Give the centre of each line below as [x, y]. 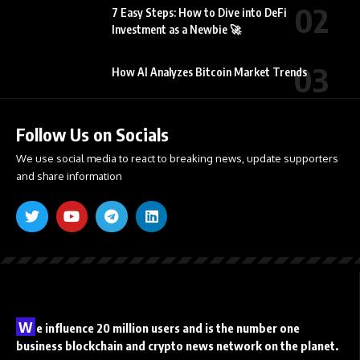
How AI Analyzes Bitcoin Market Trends [209, 72]
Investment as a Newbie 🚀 [176, 29]
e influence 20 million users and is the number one [168, 328]
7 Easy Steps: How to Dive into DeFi [199, 12]
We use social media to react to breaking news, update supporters [177, 158]
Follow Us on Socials [92, 134]
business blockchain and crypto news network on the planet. [177, 346]
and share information [69, 176]
